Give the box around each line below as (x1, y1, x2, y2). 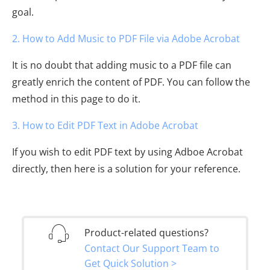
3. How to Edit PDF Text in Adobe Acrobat (12, 119, 198, 132)
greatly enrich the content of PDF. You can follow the (12, 75, 250, 89)
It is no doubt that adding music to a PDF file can (12, 58, 231, 72)
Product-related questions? (84, 225, 209, 239)
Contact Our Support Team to (84, 241, 219, 255)
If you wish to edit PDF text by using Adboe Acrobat (12, 145, 243, 159)
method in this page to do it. (12, 92, 140, 105)
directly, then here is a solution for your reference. (12, 162, 240, 175)
